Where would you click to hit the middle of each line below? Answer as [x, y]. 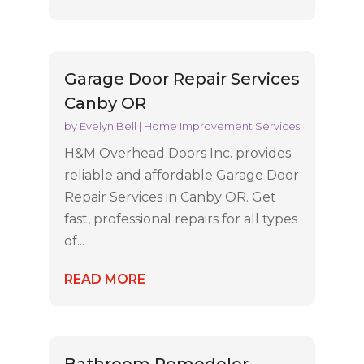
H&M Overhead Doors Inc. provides [177, 153]
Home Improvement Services [221, 126]
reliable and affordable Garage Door [181, 175]
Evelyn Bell [108, 126]
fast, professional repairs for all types [180, 219]
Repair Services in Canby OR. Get [170, 197]
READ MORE [104, 279]
